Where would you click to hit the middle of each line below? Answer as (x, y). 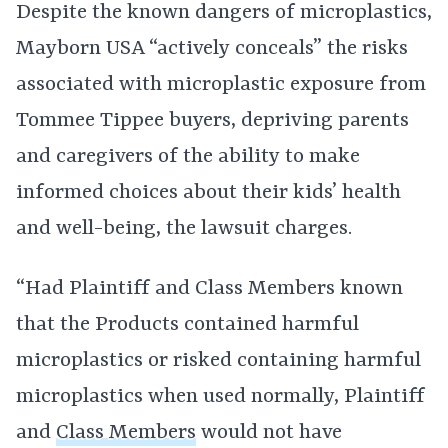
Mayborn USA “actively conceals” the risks (212, 49)
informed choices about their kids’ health (208, 193)
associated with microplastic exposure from (221, 85)
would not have (269, 433)
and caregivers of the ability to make (188, 157)
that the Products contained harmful (187, 325)
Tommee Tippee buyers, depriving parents (212, 121)
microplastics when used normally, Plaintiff (220, 397)
